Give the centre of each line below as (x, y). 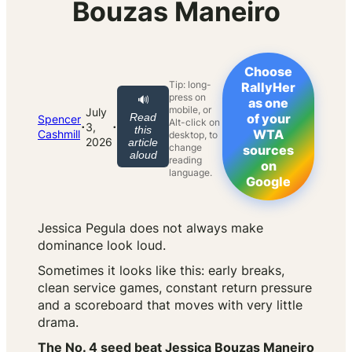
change (185, 148)
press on (187, 97)
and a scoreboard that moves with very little (170, 305)
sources (268, 150)
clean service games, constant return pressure (175, 288)
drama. (58, 323)
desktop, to (193, 135)
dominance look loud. (102, 246)
